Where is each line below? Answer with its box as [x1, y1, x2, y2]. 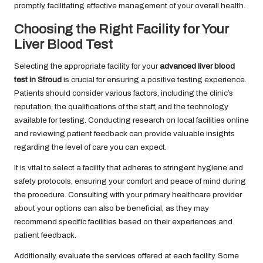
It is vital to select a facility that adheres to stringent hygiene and [14, 163, 243, 172]
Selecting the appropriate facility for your [14, 61, 160, 70]
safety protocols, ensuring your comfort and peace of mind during [14, 176, 246, 186]
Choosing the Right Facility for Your [14, 21, 229, 36]
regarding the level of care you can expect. [14, 142, 167, 151]
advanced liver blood [160, 61, 235, 70]
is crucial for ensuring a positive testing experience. [62, 75, 247, 84]
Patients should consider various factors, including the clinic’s [14, 88, 233, 97]
